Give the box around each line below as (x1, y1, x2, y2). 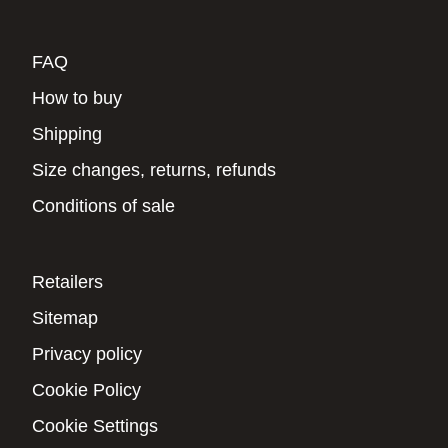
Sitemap (32, 308, 98, 329)
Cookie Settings (32, 416, 158, 437)
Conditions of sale (32, 196, 175, 217)
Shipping (32, 124, 102, 145)
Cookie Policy (32, 380, 141, 401)
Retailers (32, 272, 103, 293)
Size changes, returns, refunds (32, 160, 276, 181)
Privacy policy (32, 344, 142, 365)
